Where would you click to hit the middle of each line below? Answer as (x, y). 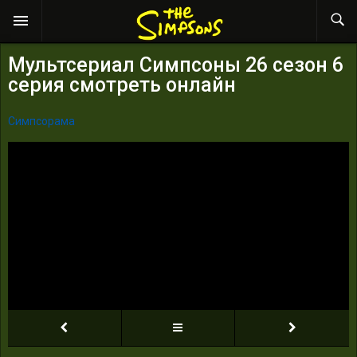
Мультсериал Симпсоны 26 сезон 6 (176, 65)
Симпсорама (41, 121)
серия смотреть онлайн (122, 84)
